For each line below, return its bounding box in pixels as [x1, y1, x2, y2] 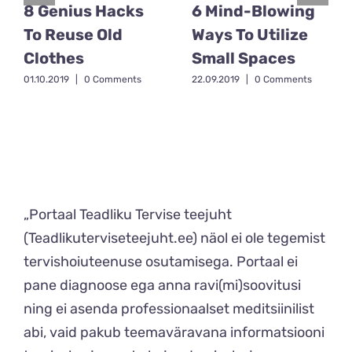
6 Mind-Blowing [192, 2, 315, 21]
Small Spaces [192, 49, 295, 68]
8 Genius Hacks [24, 2, 144, 21]
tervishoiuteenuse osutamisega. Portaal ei [23, 252, 298, 270]
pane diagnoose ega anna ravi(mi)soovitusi [23, 276, 301, 294]
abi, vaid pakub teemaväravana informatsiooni [23, 323, 324, 341]
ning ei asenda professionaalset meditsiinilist [23, 299, 314, 317]
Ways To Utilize [192, 25, 308, 45]
